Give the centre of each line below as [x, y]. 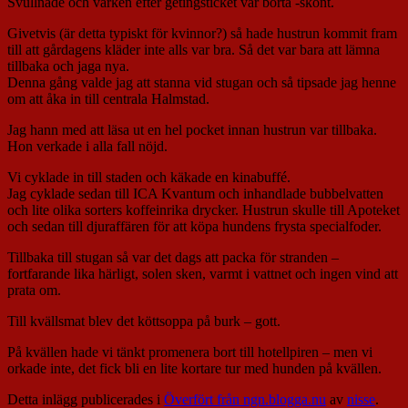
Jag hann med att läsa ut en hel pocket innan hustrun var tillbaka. [194, 130]
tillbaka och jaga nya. [70, 66]
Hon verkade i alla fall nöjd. [89, 147]
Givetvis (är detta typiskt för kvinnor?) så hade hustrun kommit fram [202, 34]
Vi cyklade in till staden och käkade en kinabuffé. [151, 178]
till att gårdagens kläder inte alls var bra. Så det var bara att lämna [194, 50]
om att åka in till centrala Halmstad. [110, 99]
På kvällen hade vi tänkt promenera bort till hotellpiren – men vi [190, 352]
